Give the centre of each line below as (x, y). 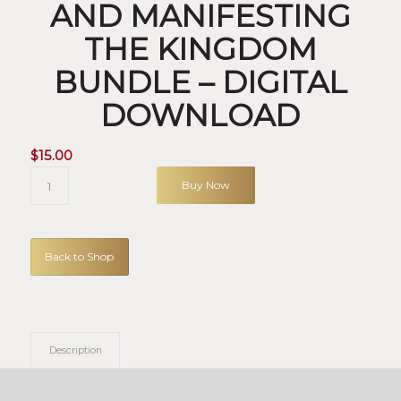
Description (75, 350)
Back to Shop (80, 256)
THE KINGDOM (200, 49)
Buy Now (206, 185)
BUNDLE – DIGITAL (200, 82)
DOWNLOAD (200, 115)
